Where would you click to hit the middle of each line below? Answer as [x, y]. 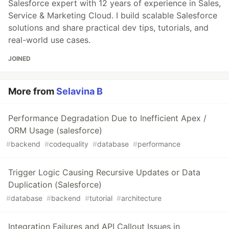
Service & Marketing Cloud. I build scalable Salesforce [113, 16]
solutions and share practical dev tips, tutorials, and [108, 28]
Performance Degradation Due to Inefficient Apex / [107, 118]
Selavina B [79, 91]
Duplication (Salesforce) [55, 185]
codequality [69, 144]
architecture [141, 198]
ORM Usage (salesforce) [55, 131]
